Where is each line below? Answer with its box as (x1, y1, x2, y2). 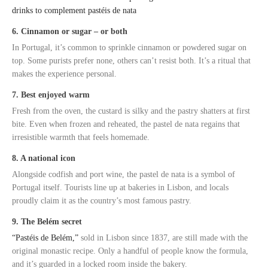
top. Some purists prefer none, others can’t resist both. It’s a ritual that (12, 56, 251, 65)
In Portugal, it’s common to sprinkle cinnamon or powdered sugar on (12, 42, 246, 52)
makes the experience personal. (12, 69, 117, 78)
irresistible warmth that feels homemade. (12, 132, 150, 142)
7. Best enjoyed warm (12, 90, 90, 99)
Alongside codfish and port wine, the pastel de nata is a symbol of (12, 169, 235, 179)
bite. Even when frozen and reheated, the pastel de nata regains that (12, 119, 240, 129)
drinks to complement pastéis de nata (12, 5, 136, 15)
